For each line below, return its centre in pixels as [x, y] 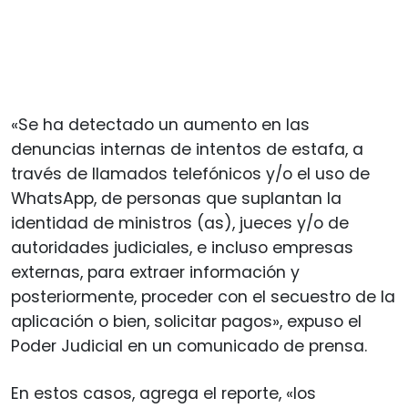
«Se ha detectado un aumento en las [160, 124]
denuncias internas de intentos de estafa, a [187, 149]
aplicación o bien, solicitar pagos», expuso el [186, 321]
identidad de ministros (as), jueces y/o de [180, 223]
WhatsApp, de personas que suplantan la [176, 198]
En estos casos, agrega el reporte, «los [163, 393]
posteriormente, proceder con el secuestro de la [203, 296]
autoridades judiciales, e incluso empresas [182, 247]
